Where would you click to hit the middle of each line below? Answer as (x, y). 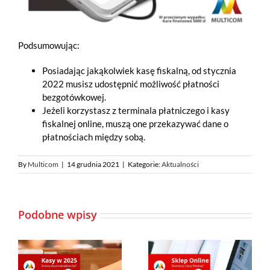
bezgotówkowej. (74, 97)
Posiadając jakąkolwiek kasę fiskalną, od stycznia (139, 71)
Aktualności (180, 165)
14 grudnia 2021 (93, 165)
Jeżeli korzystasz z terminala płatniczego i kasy (136, 111)
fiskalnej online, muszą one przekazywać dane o (135, 124)
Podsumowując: (49, 46)
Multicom (43, 165)
